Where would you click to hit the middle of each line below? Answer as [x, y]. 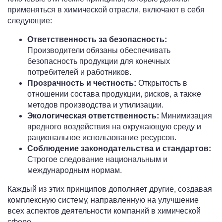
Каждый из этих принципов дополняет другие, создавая [110, 189]
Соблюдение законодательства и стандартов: [119, 149]
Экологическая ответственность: [93, 116]
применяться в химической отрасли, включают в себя [106, 10]
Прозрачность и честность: [82, 83]
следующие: [30, 21]
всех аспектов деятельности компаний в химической [104, 211]
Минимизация [186, 116]
